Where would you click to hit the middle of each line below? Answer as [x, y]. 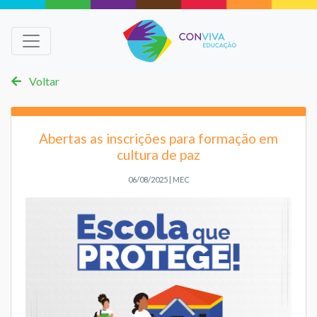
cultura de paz [158, 154]
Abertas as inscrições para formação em [158, 138]
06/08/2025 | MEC [158, 179]
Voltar [43, 81]
